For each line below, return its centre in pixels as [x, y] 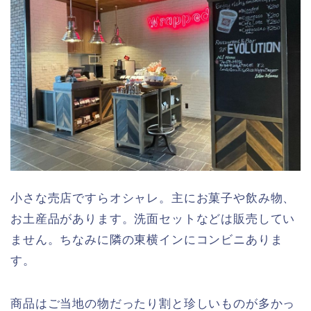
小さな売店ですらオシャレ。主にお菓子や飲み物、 [153, 198]
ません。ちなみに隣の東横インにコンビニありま [147, 239]
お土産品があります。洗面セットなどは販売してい [153, 219]
